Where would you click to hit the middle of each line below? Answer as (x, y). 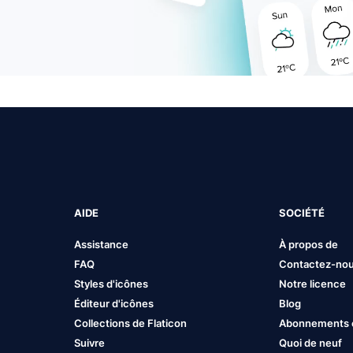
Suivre (89, 343)
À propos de (309, 244)
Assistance (101, 244)
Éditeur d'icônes (113, 303)
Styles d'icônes (111, 284)
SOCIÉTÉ (302, 213)
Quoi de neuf (311, 343)
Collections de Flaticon (130, 323)
